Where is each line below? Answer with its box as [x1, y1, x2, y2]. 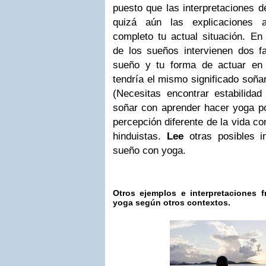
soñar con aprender [113, 102, 201, 113]
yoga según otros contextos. [113, 198, 230, 207]
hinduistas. [113, 131, 167, 142]
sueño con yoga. [113, 145, 186, 156]
